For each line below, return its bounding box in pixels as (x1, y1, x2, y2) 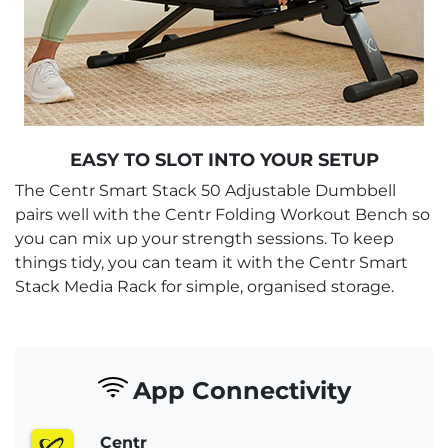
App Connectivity (133, 375, 351, 405)
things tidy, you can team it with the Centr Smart (15, 252, 408, 272)
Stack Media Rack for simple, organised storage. (15, 276, 394, 296)
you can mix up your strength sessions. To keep (15, 228, 394, 248)
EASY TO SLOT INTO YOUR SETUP (69, 148, 379, 171)
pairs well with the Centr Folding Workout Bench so (15, 204, 430, 224)
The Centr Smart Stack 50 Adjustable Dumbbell (15, 180, 396, 200)
